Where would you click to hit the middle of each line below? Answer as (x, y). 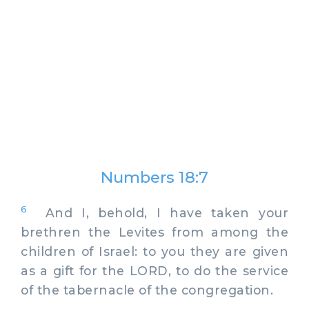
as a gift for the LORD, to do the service (154, 270)
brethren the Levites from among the (154, 232)
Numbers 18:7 (154, 177)
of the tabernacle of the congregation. (147, 290)
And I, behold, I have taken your (158, 212)
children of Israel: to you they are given (154, 251)
